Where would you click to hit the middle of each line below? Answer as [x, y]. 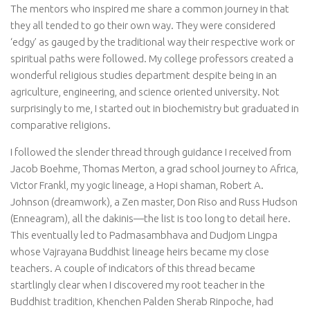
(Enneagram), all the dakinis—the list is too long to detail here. [151, 218]
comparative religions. [61, 125]
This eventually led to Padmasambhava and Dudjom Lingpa [144, 235]
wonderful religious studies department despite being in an [144, 75]
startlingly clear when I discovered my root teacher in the [138, 285]
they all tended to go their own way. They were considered [143, 25]
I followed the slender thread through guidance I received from [151, 152]
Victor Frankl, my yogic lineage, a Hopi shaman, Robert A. [137, 185]
